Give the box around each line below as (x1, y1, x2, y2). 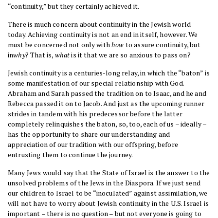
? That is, (25, 50, 55, 60)
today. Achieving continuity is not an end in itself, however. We (8, 30, 198, 39)
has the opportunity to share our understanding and (8, 129, 170, 139)
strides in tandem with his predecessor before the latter (8, 109, 182, 119)
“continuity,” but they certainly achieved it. (8, 1, 140, 11)
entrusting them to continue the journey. (8, 150, 133, 160)
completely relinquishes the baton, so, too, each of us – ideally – (8, 119, 207, 129)
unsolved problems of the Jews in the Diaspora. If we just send (8, 178, 200, 188)
